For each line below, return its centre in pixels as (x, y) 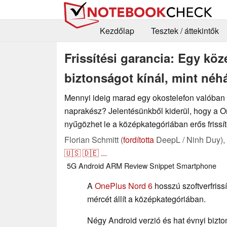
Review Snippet (149, 165)
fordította (139, 139)
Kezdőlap (117, 31)
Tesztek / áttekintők (185, 31)
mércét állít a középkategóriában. (146, 199)
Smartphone (196, 165)
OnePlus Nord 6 (124, 185)
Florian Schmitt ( (94, 139)
